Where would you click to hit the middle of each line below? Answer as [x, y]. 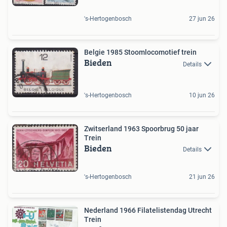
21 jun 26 [202, 177]
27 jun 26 [202, 19]
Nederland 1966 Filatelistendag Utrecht [148, 210]
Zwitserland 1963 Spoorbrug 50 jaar [141, 128]
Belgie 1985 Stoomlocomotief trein [140, 52]
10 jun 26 [202, 95]
